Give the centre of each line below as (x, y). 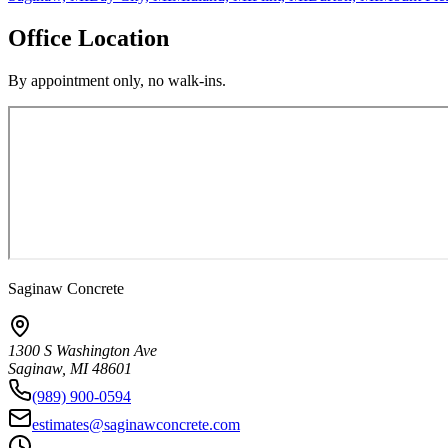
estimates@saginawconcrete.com (136, 425)
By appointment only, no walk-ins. (117, 81)
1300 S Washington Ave (82, 351)
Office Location (88, 38)
